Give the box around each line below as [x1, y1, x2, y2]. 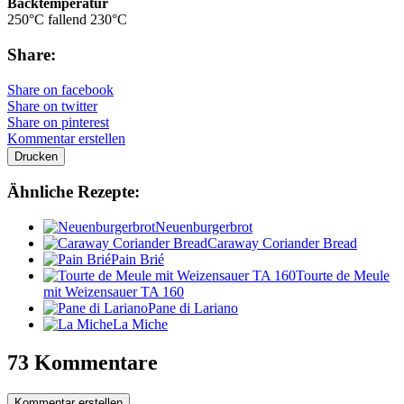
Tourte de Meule [296, 267, 390, 283]
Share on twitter [7, 97, 97, 114]
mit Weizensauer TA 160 [43, 283, 184, 299]
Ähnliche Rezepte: [7, 182, 140, 202]
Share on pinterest [7, 114, 109, 130]
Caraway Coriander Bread [207, 234, 357, 251]
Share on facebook [7, 81, 114, 97]
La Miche [113, 316, 168, 332]
